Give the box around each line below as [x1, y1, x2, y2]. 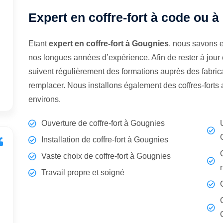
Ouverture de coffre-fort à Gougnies [41, 119, 165, 127]
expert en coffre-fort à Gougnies [49, 39, 169, 48]
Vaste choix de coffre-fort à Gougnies [41, 152, 171, 160]
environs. [28, 95, 61, 104]
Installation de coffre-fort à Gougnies [41, 135, 169, 144]
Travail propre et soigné [41, 168, 125, 177]
